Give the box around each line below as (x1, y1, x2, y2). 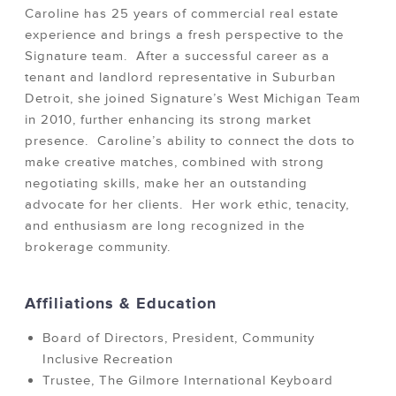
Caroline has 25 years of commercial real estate (25, 5, 339, 23)
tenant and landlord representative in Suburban (25, 69, 336, 87)
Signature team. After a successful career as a (25, 48, 330, 65)
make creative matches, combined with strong (25, 154, 324, 171)
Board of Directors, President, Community (42, 330, 315, 347)
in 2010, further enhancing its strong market (25, 111, 311, 129)
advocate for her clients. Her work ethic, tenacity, (25, 196, 349, 214)
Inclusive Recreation (42, 351, 173, 369)
